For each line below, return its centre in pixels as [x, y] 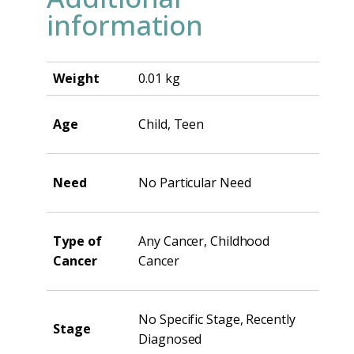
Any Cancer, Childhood [204, 241]
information [125, 24]
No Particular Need [195, 182]
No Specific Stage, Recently [217, 319]
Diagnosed [170, 339]
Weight [76, 78]
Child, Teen [171, 124]
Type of [77, 241]
